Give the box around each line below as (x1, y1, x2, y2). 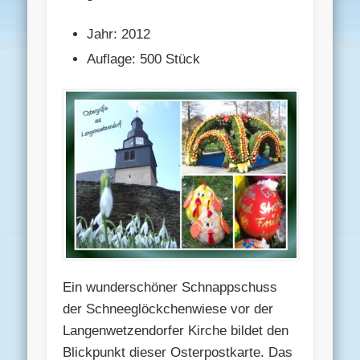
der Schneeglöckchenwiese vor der (63, 301, 274, 317)
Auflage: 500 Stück (87, 51, 201, 67)
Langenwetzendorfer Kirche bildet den (63, 323, 289, 339)
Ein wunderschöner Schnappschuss (63, 280, 278, 296)
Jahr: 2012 (87, 26, 151, 42)
